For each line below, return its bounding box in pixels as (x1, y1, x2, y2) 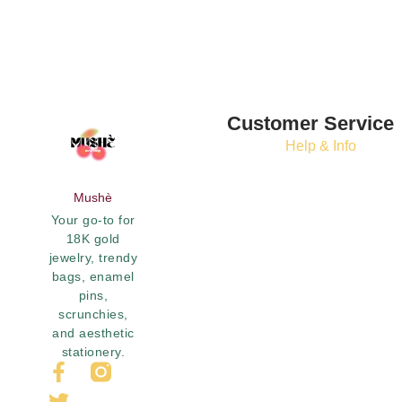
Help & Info (285, 137, 357, 153)
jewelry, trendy (48, 249, 138, 265)
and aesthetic (52, 325, 135, 340)
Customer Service (226, 111, 394, 135)
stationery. (61, 344, 126, 359)
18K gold (66, 231, 120, 246)
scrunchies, (58, 306, 128, 321)
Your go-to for (50, 212, 135, 227)
